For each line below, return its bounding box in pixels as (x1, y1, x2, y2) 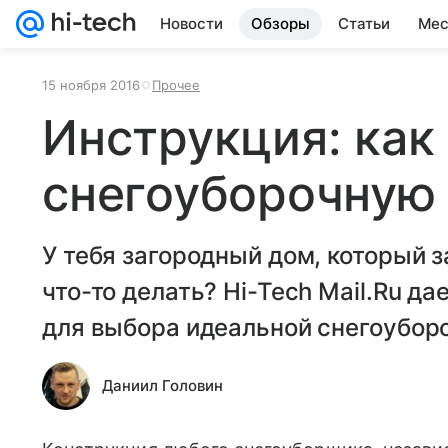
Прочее (152, 77, 200, 93)
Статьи (338, 14, 390, 33)
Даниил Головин (102, 376, 223, 395)
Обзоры (251, 14, 310, 33)
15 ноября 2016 (42, 77, 140, 93)
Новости (160, 14, 223, 33)
